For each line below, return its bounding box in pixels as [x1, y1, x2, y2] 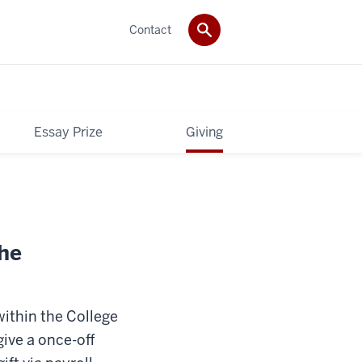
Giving [185, 123, 223, 141]
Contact [129, 22, 171, 37]
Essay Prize [34, 123, 103, 141]
